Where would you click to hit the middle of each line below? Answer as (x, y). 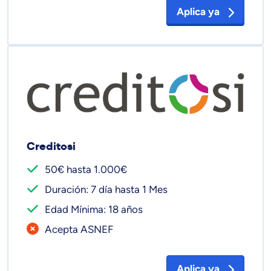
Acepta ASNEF (79, 229)
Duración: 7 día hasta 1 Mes (106, 189)
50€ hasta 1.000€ (86, 169)
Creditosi (51, 146)
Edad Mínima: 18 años (94, 209)
